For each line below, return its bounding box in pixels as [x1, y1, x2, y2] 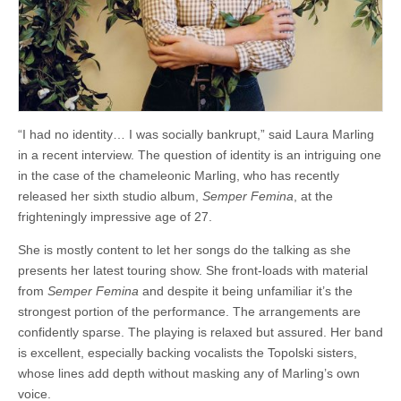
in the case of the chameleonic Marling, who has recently [18, 168, 339, 183]
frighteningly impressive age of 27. [18, 209, 212, 225]
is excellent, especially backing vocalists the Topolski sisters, [18, 346, 357, 361]
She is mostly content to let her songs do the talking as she [18, 243, 351, 258]
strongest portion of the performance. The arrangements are [18, 304, 361, 320]
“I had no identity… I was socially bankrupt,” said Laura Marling [18, 127, 374, 142]
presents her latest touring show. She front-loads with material [18, 263, 368, 278]
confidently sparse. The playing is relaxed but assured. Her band [18, 325, 383, 340]
